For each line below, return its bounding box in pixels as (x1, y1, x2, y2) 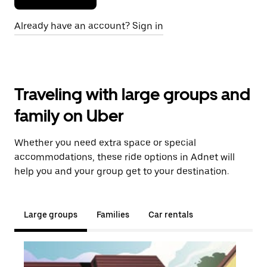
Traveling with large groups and (14, 84, 250, 104)
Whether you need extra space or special (14, 137, 196, 148)
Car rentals (148, 210, 193, 219)
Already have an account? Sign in (14, 20, 163, 32)
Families (97, 210, 129, 219)
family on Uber (14, 105, 124, 126)
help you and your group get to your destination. (14, 166, 229, 177)
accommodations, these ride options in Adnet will (14, 151, 235, 163)
